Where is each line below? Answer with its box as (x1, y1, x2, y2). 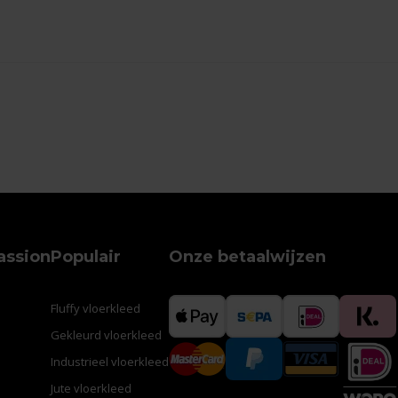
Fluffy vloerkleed (51, 299, 140, 316)
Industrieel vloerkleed (51, 353, 169, 370)
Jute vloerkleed (51, 379, 131, 396)
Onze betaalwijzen (169, 246, 326, 267)
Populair (51, 246, 121, 267)
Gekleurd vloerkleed (51, 326, 162, 343)
